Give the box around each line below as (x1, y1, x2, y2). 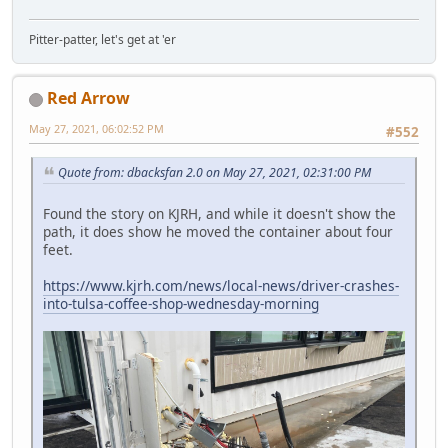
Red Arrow (47, 87, 130, 110)
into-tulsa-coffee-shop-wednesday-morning (43, 294, 319, 314)
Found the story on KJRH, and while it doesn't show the (43, 204, 396, 224)
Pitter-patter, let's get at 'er (29, 31, 176, 49)
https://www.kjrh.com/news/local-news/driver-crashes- (43, 276, 399, 296)
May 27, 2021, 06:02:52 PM (29, 121, 164, 137)
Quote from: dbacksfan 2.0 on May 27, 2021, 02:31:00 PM (58, 164, 371, 182)
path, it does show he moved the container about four (43, 222, 393, 242)
